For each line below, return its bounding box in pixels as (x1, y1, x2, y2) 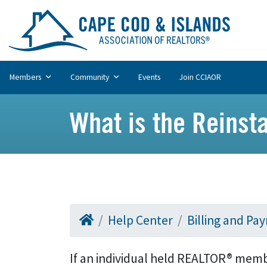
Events (138, 72, 160, 82)
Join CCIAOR (179, 72, 221, 82)
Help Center (108, 212, 173, 228)
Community (70, 72, 111, 82)
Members (10, 72, 43, 82)
